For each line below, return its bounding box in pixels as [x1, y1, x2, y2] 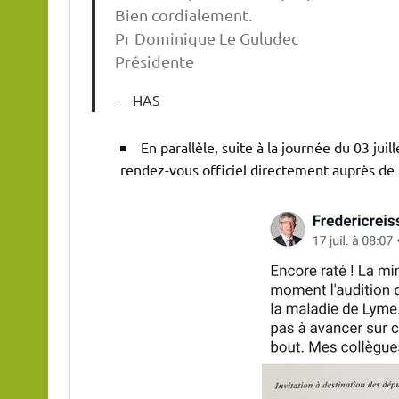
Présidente [115, 52, 195, 71]
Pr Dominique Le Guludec [115, 28, 299, 48]
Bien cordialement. [115, 5, 253, 25]
